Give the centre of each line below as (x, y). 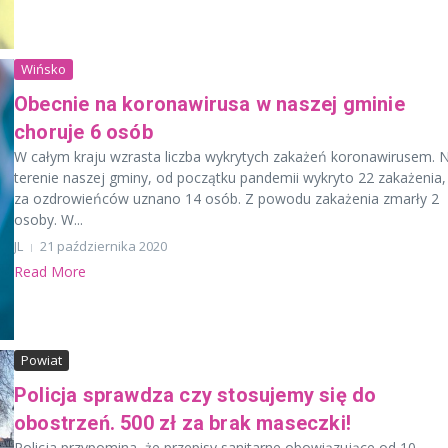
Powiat (41, 359)
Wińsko (43, 69)
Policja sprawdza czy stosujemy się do (195, 394)
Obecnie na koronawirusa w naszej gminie (209, 104)
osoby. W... (48, 220)
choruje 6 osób (83, 132)
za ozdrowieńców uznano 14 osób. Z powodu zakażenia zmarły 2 (226, 199)
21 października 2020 (103, 246)
